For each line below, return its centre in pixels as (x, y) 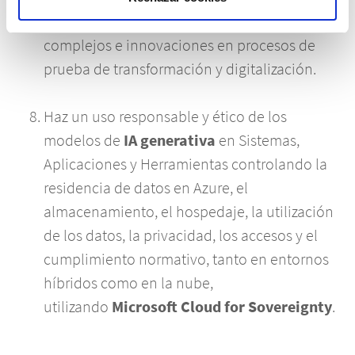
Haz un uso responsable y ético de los (165, 116)
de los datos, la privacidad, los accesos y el (181, 235)
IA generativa (170, 140)
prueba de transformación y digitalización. (181, 69)
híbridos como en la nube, (128, 283)
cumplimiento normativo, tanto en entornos (186, 259)
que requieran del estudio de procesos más (183, 21)
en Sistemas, (258, 140)
